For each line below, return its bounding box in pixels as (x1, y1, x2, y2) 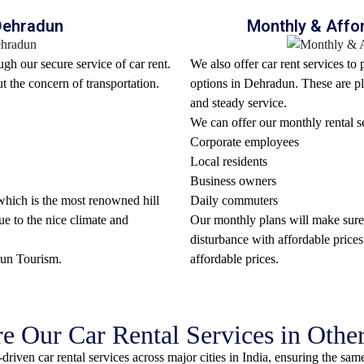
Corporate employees (190, 134, 299, 149)
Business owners (190, 173, 276, 188)
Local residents (190, 154, 267, 168)
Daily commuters (190, 193, 278, 207)
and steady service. (190, 95, 287, 110)
